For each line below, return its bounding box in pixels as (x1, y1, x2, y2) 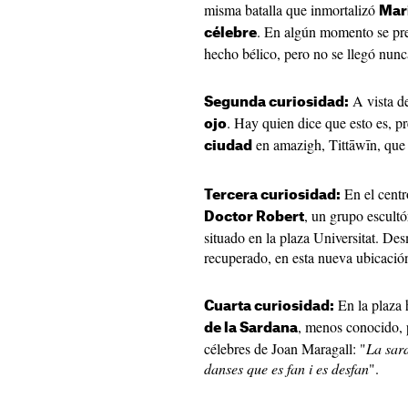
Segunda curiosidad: (204, 96, 349, 109)
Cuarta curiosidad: (204, 300, 334, 313)
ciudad (204, 139, 252, 153)
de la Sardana (204, 321, 298, 335)
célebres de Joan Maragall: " (204, 339, 366, 358)
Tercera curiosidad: (204, 189, 341, 202)
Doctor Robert (204, 210, 304, 224)
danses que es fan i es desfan (204, 359, 369, 378)
